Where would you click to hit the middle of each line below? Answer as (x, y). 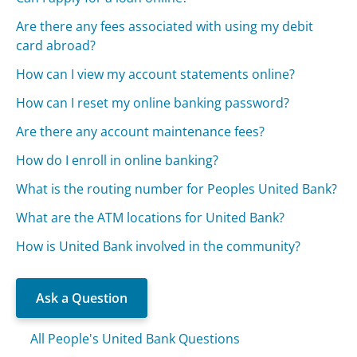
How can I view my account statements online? (156, 74)
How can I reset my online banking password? (153, 102)
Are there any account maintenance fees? (141, 131)
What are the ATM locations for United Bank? (151, 217)
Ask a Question (82, 298)
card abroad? (56, 45)
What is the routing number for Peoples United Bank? (177, 188)
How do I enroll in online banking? (118, 160)
